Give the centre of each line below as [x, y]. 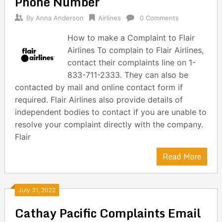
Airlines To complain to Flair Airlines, [136, 50]
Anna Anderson [59, 18]
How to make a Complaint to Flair [131, 38]
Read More [182, 157]
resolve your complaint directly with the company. [109, 124]
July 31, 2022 [37, 190]
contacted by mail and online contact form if [99, 87]
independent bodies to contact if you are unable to [111, 112]
